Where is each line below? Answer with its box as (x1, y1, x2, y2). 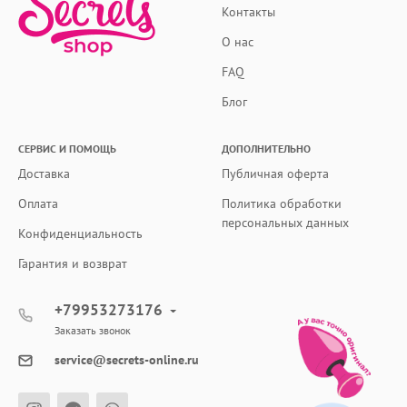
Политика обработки (222, 195, 342, 213)
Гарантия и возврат (18, 255, 127, 273)
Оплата (18, 195, 58, 213)
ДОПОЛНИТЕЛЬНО (222, 142, 311, 156)
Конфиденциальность (18, 225, 143, 243)
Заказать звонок (55, 323, 131, 338)
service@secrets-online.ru (55, 352, 199, 369)
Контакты (222, 4, 275, 21)
